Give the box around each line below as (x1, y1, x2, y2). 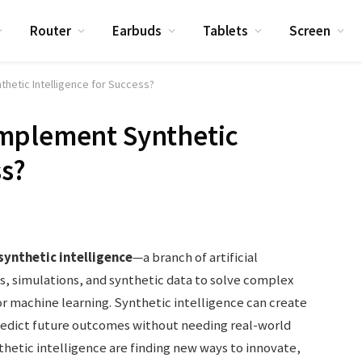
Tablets (203, 21, 249, 40)
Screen (289, 21, 331, 40)
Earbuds (112, 21, 162, 40)
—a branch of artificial (132, 249, 258, 266)
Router (30, 21, 72, 40)
